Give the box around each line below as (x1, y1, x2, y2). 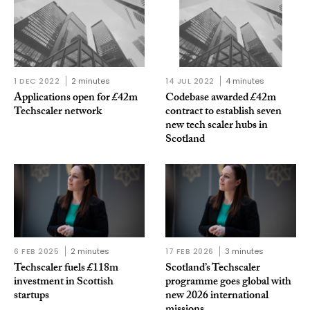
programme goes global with (165, 273, 291, 293)
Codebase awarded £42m (165, 89, 276, 109)
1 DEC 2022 (14, 75, 60, 87)
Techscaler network (14, 103, 102, 122)
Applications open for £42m (14, 89, 138, 109)
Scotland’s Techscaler (165, 259, 260, 279)
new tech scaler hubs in (165, 117, 268, 136)
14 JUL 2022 (165, 75, 215, 87)
